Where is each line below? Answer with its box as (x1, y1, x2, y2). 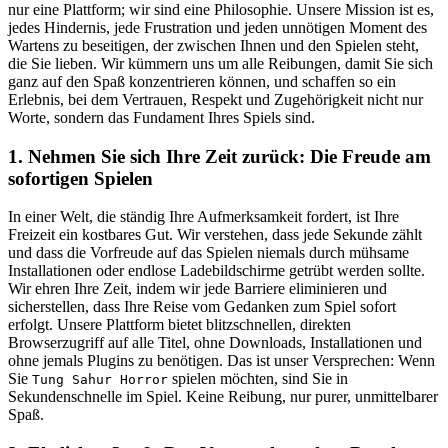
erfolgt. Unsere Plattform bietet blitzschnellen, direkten (8, 316, 351, 334)
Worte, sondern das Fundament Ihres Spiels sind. (8, 108, 315, 126)
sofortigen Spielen (8, 167, 153, 189)
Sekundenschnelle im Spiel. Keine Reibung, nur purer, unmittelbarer (8, 388, 438, 406)
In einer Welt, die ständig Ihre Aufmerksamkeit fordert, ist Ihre (8, 208, 399, 226)
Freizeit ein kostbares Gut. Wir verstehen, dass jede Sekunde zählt (8, 226, 422, 244)
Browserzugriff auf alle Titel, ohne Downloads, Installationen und (8, 334, 422, 352)
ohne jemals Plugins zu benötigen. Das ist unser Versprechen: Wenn (8, 352, 435, 370)
